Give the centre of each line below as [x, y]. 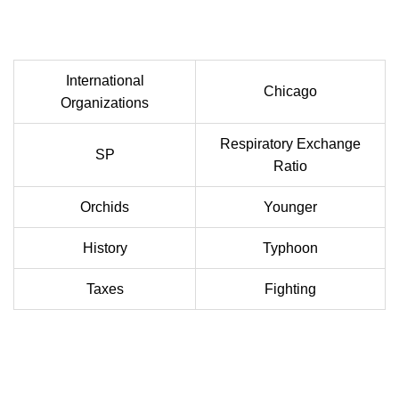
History [105, 248]
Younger [290, 208]
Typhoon [290, 248]
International [105, 81]
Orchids [105, 208]
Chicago [290, 92]
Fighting [290, 289]
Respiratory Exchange [290, 144]
